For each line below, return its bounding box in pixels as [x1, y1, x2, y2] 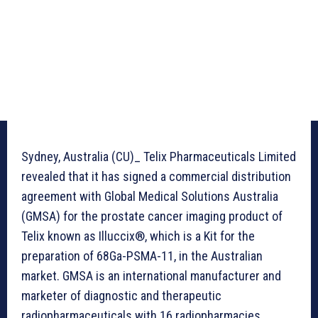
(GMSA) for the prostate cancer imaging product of [21, 209, 283, 224]
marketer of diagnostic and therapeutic [21, 288, 221, 304]
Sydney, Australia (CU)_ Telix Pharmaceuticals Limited [21, 149, 296, 165]
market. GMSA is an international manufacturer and [21, 268, 281, 284]
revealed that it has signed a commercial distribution [21, 169, 291, 185]
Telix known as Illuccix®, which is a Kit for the [21, 229, 255, 244]
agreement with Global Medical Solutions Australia [21, 189, 278, 204]
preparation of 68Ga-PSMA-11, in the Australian [21, 248, 263, 264]
